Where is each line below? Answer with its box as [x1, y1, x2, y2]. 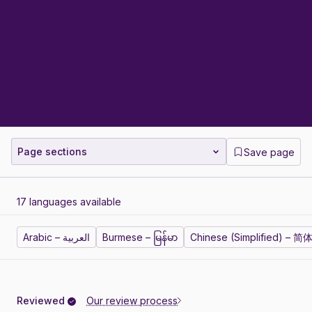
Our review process [86, 295, 178, 307]
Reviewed [17, 295, 68, 307]
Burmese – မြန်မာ [102, 231, 178, 244]
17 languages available [17, 196, 121, 208]
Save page [244, 146, 295, 158]
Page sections [17, 146, 87, 158]
